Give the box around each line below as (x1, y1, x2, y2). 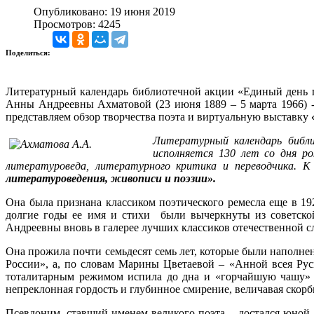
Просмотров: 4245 (34, 18, 121, 30)
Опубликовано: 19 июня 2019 (34, 5, 175, 18)
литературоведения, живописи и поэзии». (6, 172, 216, 184)
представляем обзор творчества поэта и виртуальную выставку (6, 110, 311, 123)
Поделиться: (6, 48, 53, 57)
